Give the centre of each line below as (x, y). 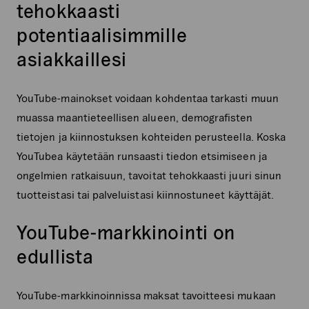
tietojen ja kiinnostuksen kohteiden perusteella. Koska (151, 137)
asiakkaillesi (72, 59)
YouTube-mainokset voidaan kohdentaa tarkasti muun (148, 98)
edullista (55, 257)
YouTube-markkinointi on (126, 232)
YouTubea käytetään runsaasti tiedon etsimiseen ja (142, 156)
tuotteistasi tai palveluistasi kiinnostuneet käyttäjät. (146, 195)
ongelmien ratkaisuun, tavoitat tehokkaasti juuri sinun (149, 175)
